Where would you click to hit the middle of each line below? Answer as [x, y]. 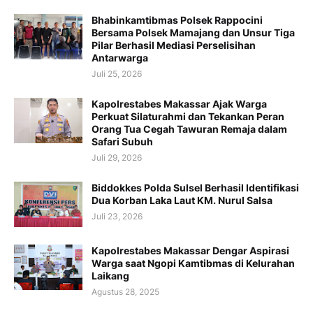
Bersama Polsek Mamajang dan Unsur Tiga [193, 33]
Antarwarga [120, 58]
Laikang [110, 276]
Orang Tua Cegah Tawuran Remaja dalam [189, 129]
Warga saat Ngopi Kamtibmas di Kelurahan [193, 263]
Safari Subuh [122, 142]
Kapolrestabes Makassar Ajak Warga [179, 104]
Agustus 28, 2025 [125, 292]
